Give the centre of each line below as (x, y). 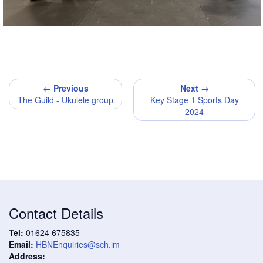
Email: (21, 244)
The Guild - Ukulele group (65, 100)
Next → (194, 88)
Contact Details (56, 213)
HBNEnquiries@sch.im (78, 244)
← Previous (65, 88)
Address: (27, 256)
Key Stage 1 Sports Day (194, 100)
